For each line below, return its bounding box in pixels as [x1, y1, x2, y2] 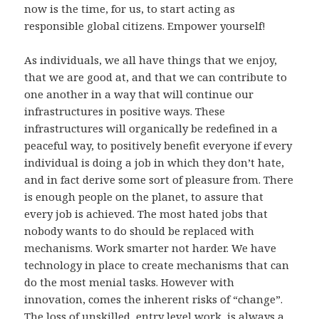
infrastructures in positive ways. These [24, 104, 226, 119]
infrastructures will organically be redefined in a [24, 121, 278, 136]
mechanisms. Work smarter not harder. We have [24, 241, 277, 256]
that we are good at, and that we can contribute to [24, 70, 288, 85]
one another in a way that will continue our [24, 87, 254, 102]
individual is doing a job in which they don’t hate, [24, 155, 285, 170]
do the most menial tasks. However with [24, 275, 235, 290]
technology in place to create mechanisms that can [24, 258, 290, 273]
